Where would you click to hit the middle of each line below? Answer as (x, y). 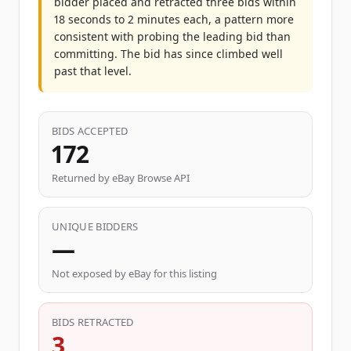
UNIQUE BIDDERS (95, 226)
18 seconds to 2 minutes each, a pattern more (174, 19)
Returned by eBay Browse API (121, 178)
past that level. (93, 71)
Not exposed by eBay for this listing (134, 273)
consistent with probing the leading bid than (172, 36)
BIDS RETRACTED (93, 322)
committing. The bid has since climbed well (168, 54)
